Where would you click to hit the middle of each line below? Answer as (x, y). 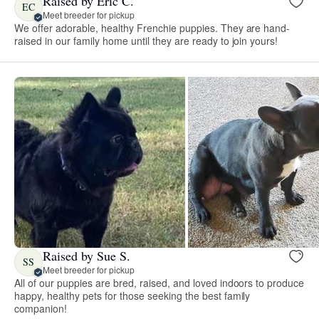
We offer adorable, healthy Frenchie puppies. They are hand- (152, 27)
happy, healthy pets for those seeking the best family (132, 295)
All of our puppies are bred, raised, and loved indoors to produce (159, 282)
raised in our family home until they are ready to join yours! (146, 40)
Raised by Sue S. (87, 256)
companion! (41, 308)
